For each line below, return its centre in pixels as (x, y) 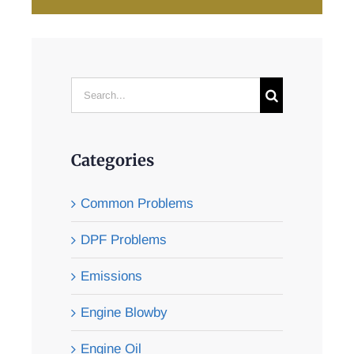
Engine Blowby (124, 312)
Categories (113, 160)
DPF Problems (124, 239)
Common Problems (137, 203)
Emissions (111, 276)
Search (91, 87)
